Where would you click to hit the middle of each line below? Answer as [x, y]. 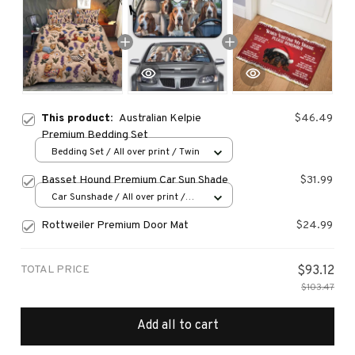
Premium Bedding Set [95, 135]
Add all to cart [177, 326]
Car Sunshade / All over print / [118, 198]
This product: [80, 118]
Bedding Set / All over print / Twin [126, 153]
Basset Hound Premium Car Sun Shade [135, 180]
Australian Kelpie [160, 118]
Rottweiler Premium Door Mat [115, 225]
